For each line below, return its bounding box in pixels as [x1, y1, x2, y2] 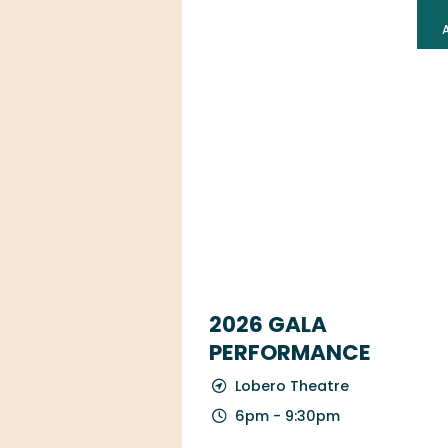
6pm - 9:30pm [235, 405, 340, 426]
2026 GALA [209, 308, 327, 340]
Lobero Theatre [235, 375, 349, 396]
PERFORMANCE [209, 336, 371, 368]
